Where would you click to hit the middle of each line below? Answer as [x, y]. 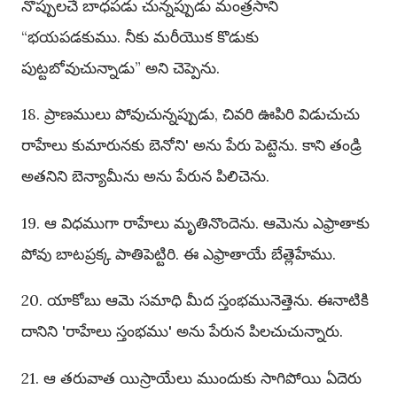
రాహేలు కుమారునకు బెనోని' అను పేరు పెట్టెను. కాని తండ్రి [191, 145]
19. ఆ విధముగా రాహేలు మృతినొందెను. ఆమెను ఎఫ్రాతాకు [195, 222]
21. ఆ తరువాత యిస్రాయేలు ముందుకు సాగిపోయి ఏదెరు [191, 378]
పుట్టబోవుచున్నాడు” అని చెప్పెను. [121, 67]
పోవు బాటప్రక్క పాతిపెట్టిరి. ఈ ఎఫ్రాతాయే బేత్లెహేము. [179, 253]
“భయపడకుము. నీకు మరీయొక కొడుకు [140, 36]
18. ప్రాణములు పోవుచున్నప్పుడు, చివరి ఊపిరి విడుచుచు [191, 114]
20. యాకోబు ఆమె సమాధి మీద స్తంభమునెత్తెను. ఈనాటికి [195, 300]
